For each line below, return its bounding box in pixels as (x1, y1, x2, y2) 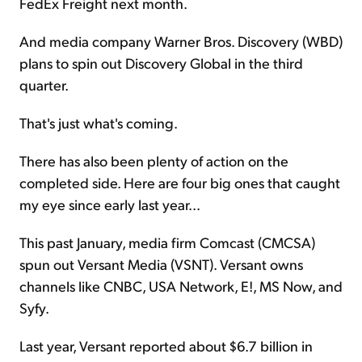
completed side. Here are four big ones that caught (19, 173, 340, 192)
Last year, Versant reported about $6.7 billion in (19, 336, 313, 356)
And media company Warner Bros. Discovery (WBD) (19, 32, 343, 51)
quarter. (19, 75, 69, 95)
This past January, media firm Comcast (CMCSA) (19, 233, 315, 252)
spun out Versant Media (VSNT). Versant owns (19, 255, 303, 274)
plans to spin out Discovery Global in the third (19, 53, 303, 73)
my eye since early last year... (19, 195, 200, 214)
